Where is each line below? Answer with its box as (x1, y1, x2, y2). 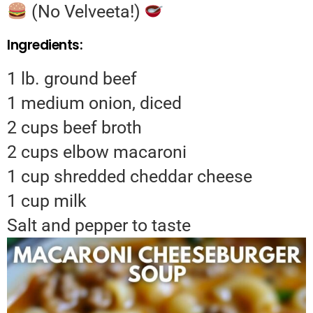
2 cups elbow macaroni (7, 142, 187, 163)
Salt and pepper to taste (7, 215, 191, 236)
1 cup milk (7, 191, 87, 212)
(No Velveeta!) (27, 1, 145, 22)
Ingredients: (7, 36, 83, 55)
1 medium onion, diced (7, 93, 182, 114)
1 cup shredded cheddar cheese (7, 166, 252, 187)
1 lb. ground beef (7, 68, 137, 89)
